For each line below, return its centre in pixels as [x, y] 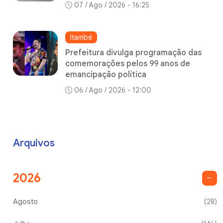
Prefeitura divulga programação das [133, 53]
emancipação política [106, 74]
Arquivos [34, 143]
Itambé [81, 37]
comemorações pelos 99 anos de [128, 63]
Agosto [25, 201]
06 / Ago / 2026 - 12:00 [113, 90]
